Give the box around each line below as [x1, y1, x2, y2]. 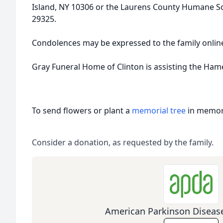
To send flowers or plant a [32, 105, 132, 116]
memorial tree [132, 105, 186, 116]
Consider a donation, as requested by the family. [32, 137, 214, 148]
